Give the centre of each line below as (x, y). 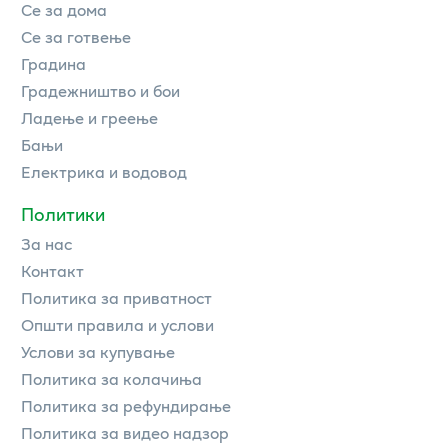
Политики (63, 214)
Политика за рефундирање (126, 406)
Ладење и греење (89, 118)
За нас (46, 244)
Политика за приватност (116, 298)
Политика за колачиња (111, 379)
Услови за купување (98, 352)
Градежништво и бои (100, 91)
